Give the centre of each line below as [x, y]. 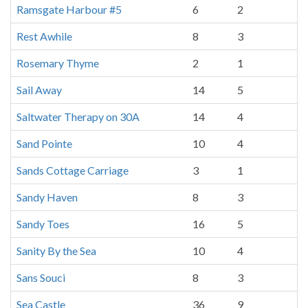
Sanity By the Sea [56, 251]
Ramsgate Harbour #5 [69, 9]
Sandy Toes [43, 224]
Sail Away [39, 90]
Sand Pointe [44, 143]
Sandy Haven [47, 197]
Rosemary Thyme [58, 63]
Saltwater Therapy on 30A [78, 117]
